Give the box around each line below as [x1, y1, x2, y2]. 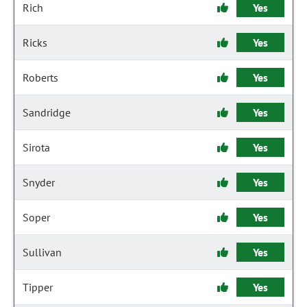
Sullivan [23, 245, 62, 259]
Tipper [23, 280, 53, 294]
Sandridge [23, 106, 71, 119]
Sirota [23, 140, 50, 154]
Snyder [23, 175, 55, 189]
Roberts [23, 71, 58, 84]
